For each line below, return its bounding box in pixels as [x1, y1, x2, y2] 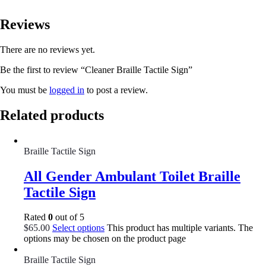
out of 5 [53, 212, 84, 223]
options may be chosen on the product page [24, 233, 186, 244]
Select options [52, 223, 104, 233]
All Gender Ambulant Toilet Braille [24, 168, 240, 184]
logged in [49, 84, 84, 95]
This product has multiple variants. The [104, 223, 253, 233]
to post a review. [84, 84, 148, 95]
